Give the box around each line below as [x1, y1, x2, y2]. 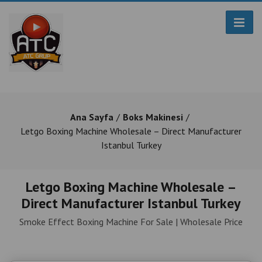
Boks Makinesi [122, 111, 183, 123]
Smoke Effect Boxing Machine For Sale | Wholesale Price [19, 216, 243, 227]
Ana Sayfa [70, 111, 113, 123]
